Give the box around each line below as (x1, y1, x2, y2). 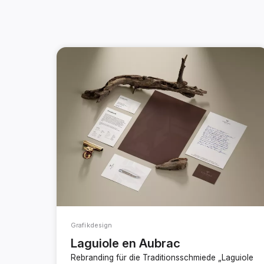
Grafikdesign (71, 220, 113, 229)
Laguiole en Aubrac (71, 235, 180, 250)
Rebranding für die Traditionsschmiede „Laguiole (71, 252, 253, 262)
